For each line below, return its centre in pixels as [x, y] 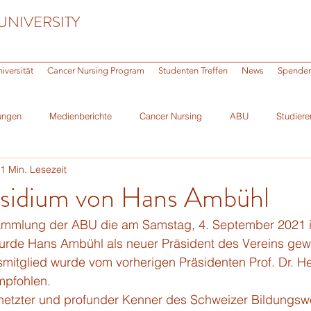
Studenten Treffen [193, 70]
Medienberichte [81, 116]
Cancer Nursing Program [96, 70]
